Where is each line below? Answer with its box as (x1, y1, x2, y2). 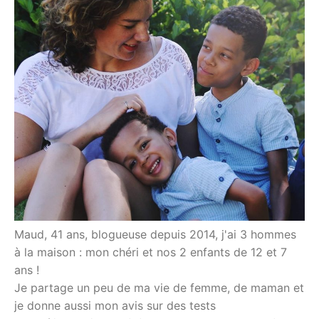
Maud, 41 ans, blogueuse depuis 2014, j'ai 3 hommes (14, 226, 296, 241)
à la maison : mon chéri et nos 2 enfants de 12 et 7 (14, 244, 287, 259)
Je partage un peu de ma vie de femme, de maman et (14, 280, 304, 295)
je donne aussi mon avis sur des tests (14, 298, 216, 313)
